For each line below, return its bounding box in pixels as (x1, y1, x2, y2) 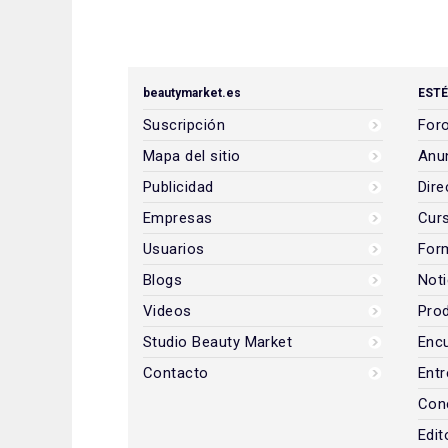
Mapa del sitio (143, 146, 241, 165)
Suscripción (143, 115, 226, 134)
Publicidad (143, 177, 214, 196)
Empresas (143, 208, 213, 227)
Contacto (143, 363, 209, 382)
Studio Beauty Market (143, 332, 293, 351)
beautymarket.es (143, 85, 241, 100)
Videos (143, 301, 192, 320)
